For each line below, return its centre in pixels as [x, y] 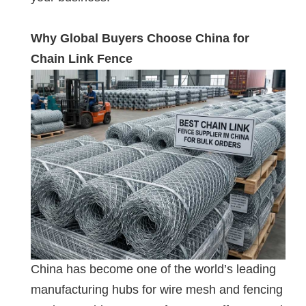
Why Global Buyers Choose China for [140, 38]
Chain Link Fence [82, 58]
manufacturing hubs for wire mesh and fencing [157, 289]
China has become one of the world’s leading [153, 269]
